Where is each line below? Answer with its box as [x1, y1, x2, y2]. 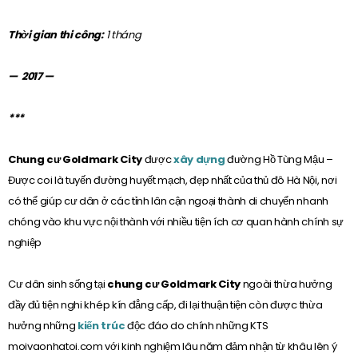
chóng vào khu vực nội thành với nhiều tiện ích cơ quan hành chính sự [8, 214, 344, 230]
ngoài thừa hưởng [242, 276, 332, 292]
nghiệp [8, 235, 42, 251]
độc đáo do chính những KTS [126, 318, 268, 334]
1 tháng [105, 27, 141, 43]
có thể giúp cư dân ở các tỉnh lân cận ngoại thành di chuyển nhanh [8, 193, 328, 209]
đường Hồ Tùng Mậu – [226, 152, 333, 168]
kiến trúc [78, 318, 127, 334]
